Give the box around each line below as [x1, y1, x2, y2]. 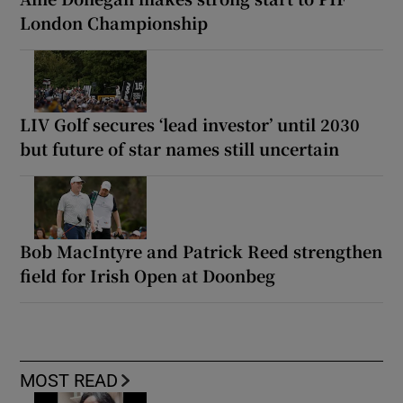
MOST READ [20, 372, 119, 390]
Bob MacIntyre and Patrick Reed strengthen [20, 239, 383, 264]
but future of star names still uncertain [20, 137, 340, 161]
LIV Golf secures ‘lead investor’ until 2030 [20, 112, 361, 137]
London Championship [20, 10, 209, 34]
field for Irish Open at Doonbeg [20, 264, 276, 288]
